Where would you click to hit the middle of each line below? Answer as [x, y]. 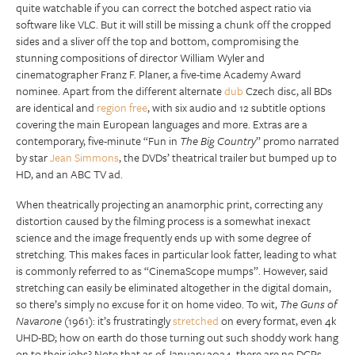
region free [122, 107]
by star [33, 157]
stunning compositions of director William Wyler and [140, 57]
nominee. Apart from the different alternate [120, 91]
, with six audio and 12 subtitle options [237, 107]
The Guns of [308, 304]
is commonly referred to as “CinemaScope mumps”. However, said [172, 271]
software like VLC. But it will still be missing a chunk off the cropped [174, 24]
